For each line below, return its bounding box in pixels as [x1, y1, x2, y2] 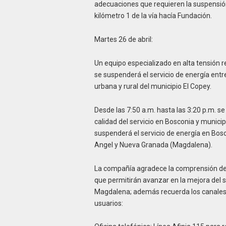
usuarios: [94, 199, 123, 207]
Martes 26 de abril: [94, 35, 153, 44]
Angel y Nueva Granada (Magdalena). [94, 140, 212, 149]
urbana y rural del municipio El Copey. [94, 82, 211, 90]
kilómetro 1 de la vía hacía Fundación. [94, 12, 212, 20]
